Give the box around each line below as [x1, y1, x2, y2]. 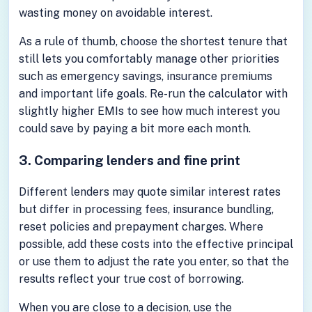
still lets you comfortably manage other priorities [18, 52, 279, 65]
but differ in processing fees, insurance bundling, [18, 203, 274, 217]
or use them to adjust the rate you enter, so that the [18, 255, 289, 269]
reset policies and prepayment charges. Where [18, 220, 263, 234]
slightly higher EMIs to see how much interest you [18, 104, 280, 118]
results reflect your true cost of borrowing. [18, 272, 244, 286]
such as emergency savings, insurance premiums [18, 69, 272, 83]
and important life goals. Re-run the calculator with [18, 86, 288, 100]
